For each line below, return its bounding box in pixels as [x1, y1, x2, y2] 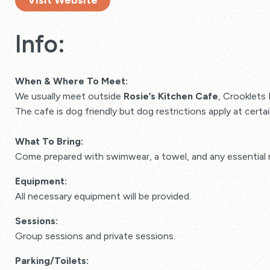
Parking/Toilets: [15, 255, 89, 266]
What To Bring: [15, 136, 83, 147]
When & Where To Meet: [15, 75, 128, 87]
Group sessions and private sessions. [15, 230, 175, 242]
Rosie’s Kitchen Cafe [124, 90, 218, 102]
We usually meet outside [15, 90, 124, 102]
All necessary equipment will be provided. [15, 190, 191, 202]
